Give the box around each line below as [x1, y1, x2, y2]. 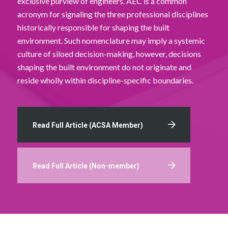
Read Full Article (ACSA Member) [32, 121, 143, 129]
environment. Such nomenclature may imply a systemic [17, 36, 205, 45]
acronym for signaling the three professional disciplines [17, 9, 208, 19]
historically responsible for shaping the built [17, 22, 169, 32]
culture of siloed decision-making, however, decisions [17, 49, 201, 59]
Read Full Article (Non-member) [32, 161, 139, 170]
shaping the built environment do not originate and [17, 62, 191, 72]
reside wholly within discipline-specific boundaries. [17, 75, 193, 85]
